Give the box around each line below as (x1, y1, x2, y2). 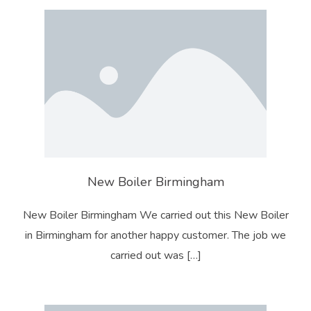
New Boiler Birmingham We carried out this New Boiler (22, 207, 289, 223)
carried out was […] (110, 247, 201, 263)
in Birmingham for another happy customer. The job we (25, 227, 286, 243)
